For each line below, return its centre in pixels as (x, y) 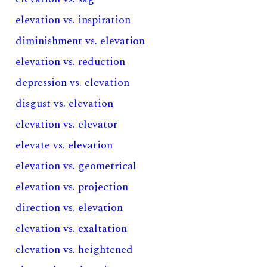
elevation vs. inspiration (73, 20)
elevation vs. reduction (71, 62)
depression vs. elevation (73, 83)
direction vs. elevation (69, 208)
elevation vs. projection (72, 187)
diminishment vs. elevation (80, 41)
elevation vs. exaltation (72, 229)
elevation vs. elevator (67, 124)
